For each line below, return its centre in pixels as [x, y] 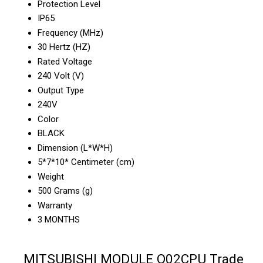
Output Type [61, 90]
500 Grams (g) [65, 190]
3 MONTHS [59, 219]
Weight [51, 176]
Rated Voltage [65, 61]
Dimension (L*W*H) [75, 148]
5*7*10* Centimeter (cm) [86, 162]
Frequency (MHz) [70, 33]
